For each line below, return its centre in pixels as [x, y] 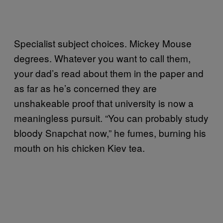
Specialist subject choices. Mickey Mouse [103, 43]
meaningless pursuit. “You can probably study [111, 117]
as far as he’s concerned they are [85, 88]
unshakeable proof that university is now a [104, 103]
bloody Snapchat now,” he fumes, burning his [110, 132]
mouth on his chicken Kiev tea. [79, 147]
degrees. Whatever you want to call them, [102, 58]
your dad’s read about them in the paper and [109, 73]
